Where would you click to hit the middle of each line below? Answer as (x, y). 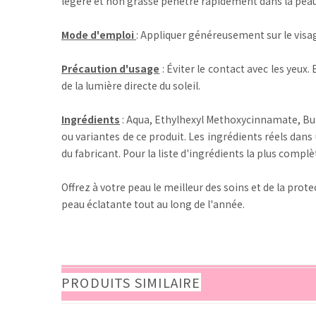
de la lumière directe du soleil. (131, 85)
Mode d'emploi (98, 35)
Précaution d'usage (111, 68)
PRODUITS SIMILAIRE (131, 282)
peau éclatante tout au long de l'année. (153, 204)
